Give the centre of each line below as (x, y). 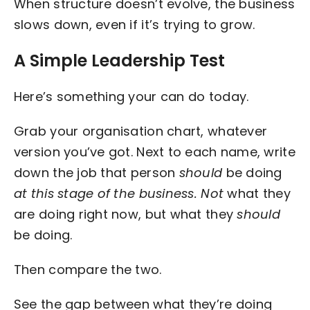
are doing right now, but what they (125, 214)
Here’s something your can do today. (131, 96)
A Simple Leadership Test (119, 60)
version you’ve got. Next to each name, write (154, 152)
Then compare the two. (88, 269)
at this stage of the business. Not (120, 193)
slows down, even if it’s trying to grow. (134, 24)
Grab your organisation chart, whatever (140, 131)
